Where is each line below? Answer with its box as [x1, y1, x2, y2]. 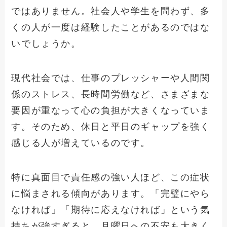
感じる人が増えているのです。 [11, 137, 150, 148]
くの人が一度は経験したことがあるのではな [11, 22, 210, 33]
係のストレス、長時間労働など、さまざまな [11, 89, 210, 99]
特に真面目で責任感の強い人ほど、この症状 [11, 172, 210, 182]
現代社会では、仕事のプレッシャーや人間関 [11, 72, 210, 83]
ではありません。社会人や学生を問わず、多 [11, 6, 210, 17]
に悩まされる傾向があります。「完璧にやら [11, 188, 210, 199]
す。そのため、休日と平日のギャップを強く [11, 121, 210, 132]
